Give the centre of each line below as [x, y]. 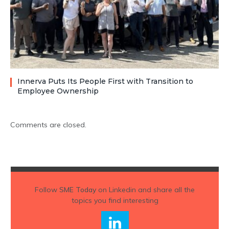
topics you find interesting [115, 201]
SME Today [78, 190]
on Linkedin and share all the [145, 190]
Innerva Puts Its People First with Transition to [105, 82]
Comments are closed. [48, 125]
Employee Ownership [58, 91]
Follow [47, 190]
